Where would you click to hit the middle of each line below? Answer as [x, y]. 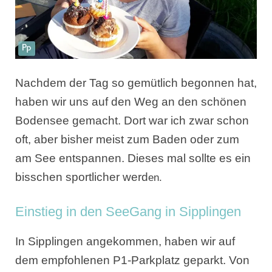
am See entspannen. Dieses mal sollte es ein [133, 158]
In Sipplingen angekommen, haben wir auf [125, 242]
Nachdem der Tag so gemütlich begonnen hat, [136, 83]
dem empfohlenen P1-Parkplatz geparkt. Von [132, 260]
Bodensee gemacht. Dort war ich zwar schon [132, 120]
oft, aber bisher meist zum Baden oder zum [127, 139]
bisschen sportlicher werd [82, 177]
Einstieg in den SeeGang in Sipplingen [128, 212]
